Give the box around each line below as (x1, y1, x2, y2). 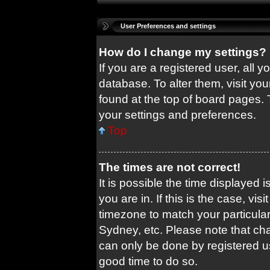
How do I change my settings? (99, 46, 266, 58)
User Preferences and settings (121, 22, 216, 30)
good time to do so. (99, 255, 198, 268)
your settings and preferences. (99, 108, 256, 121)
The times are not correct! (99, 161, 240, 174)
